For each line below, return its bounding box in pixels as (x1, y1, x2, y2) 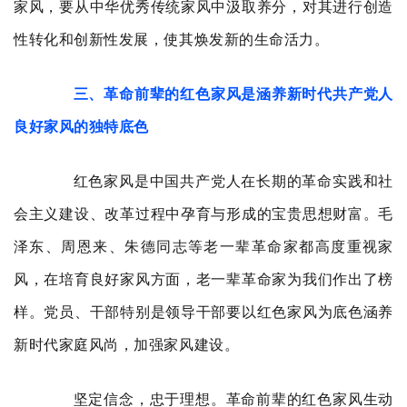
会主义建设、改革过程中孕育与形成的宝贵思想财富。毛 (14, 206, 393, 222)
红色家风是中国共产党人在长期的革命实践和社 (43, 174, 393, 189)
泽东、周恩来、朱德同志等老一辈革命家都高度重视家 (14, 239, 393, 254)
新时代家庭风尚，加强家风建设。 (14, 337, 240, 352)
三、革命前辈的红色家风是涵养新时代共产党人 (73, 86, 393, 102)
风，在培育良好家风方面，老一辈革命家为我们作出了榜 (14, 272, 393, 287)
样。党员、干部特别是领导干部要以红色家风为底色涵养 (14, 304, 393, 320)
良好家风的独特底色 (14, 119, 149, 134)
